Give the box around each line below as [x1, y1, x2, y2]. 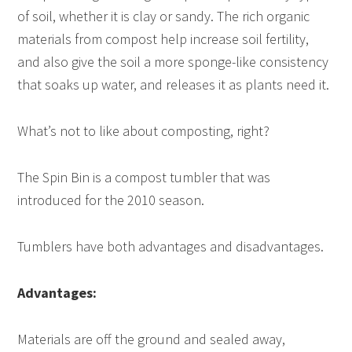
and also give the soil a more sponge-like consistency [17, 53, 329, 71]
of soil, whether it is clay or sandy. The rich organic [17, 7, 310, 25]
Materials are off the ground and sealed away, [17, 330, 286, 348]
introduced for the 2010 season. [17, 191, 205, 209]
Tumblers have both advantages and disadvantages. [17, 237, 324, 255]
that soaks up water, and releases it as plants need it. [17, 75, 330, 93]
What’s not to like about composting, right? [17, 122, 270, 140]
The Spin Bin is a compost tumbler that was [17, 168, 271, 186]
